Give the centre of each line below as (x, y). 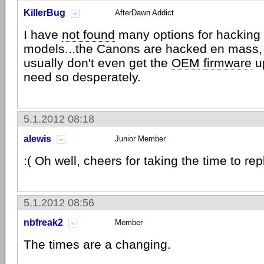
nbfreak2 (43, 222)
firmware (227, 63)
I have (43, 34)
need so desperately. (82, 77)
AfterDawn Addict (144, 13)
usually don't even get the (98, 63)
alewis (37, 139)
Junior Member (140, 139)
